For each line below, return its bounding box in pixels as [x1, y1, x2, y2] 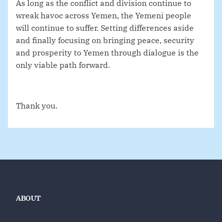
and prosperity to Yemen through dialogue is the [16, 48, 199, 58]
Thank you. [16, 101, 57, 111]
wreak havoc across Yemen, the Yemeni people [16, 10, 191, 21]
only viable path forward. [16, 60, 110, 70]
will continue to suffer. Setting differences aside [16, 23, 194, 33]
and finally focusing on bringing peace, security [16, 35, 194, 46]
